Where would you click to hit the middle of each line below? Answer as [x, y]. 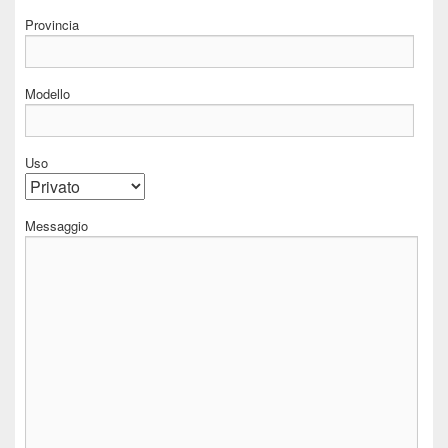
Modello [47, 93]
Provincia [52, 24]
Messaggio [56, 225]
